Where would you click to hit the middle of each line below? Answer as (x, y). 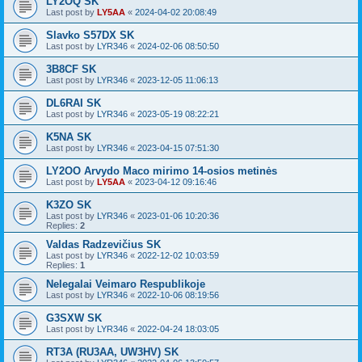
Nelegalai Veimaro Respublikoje (126, 284)
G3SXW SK (74, 318)
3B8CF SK (71, 69)
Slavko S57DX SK (90, 35)
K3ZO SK (69, 205)
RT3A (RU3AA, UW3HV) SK (112, 352)
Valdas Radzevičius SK (103, 244)
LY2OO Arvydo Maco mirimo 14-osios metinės (162, 171)
